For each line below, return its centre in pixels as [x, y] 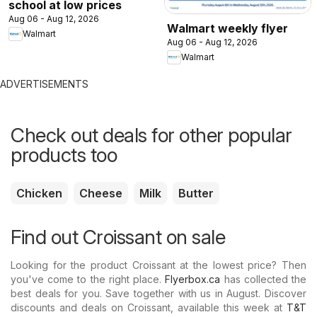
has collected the [264, 279]
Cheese [101, 193]
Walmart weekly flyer [227, 28]
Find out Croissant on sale [118, 237]
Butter [196, 193]
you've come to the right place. [88, 279]
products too [64, 155]
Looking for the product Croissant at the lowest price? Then [158, 265]
